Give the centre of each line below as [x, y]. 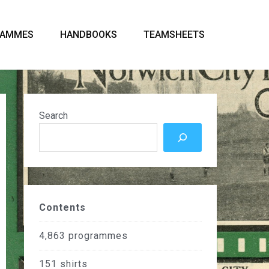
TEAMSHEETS [174, 35]
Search [53, 116]
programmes [98, 236]
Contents [62, 207]
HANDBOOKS [89, 35]
